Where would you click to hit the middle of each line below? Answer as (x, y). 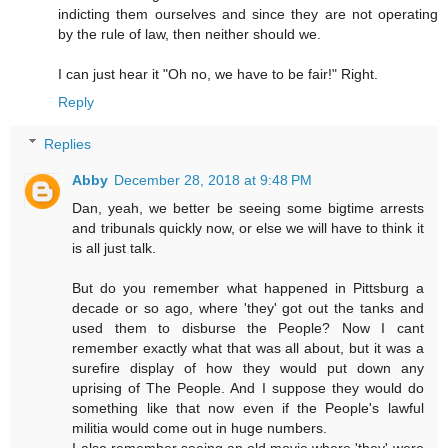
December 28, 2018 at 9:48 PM (213, 179)
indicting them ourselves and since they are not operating (248, 14)
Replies (68, 143)
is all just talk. (114, 247)
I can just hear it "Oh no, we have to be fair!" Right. (218, 74)
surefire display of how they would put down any (248, 367)
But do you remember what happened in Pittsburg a (248, 287)
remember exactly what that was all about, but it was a (248, 347)
